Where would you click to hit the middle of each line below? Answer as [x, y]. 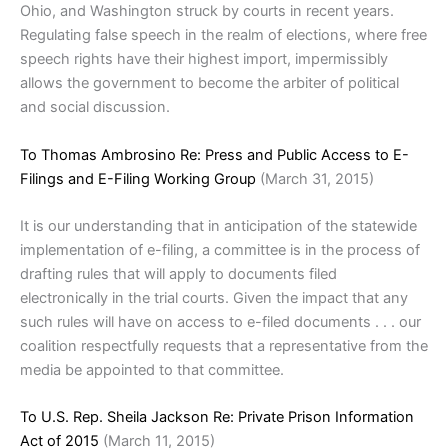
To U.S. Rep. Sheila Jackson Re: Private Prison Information [217, 417]
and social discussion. [95, 107]
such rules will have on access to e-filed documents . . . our [220, 322]
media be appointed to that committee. [152, 370]
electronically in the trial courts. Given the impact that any [214, 298]
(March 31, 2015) [315, 178]
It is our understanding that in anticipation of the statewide [218, 226]
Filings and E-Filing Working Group [138, 178]
